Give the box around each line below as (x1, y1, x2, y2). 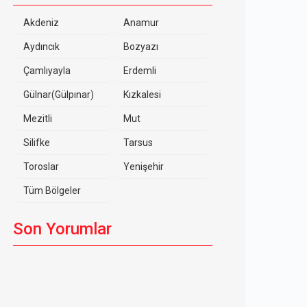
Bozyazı (123, 41, 158, 52)
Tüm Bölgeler (23, 185, 81, 196)
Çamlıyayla (23, 65, 71, 76)
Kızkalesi (123, 89, 161, 100)
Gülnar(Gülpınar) (23, 89, 94, 100)
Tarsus (123, 137, 153, 148)
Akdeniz (23, 17, 59, 28)
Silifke (23, 137, 50, 148)
